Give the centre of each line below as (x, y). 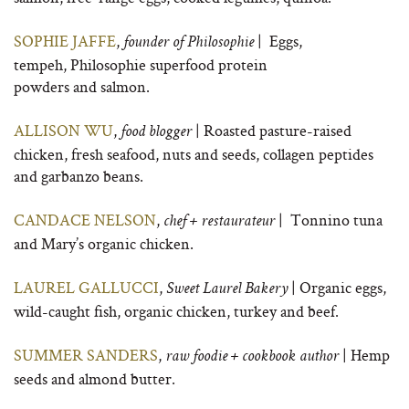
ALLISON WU (63, 130)
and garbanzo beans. (79, 176)
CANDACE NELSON (85, 220)
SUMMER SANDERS (86, 355)
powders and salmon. (82, 86)
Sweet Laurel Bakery (227, 289)
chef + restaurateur (219, 222)
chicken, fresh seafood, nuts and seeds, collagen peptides (194, 154)
